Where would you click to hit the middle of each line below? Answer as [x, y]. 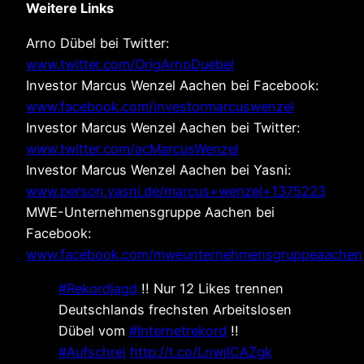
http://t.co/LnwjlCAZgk [201, 351]
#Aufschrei [92, 351]
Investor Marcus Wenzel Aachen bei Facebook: [172, 85]
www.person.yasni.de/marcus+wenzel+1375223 [176, 191]
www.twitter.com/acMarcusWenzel [132, 148]
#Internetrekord [178, 330]
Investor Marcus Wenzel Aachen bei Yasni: [158, 169]
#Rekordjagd [98, 288]
